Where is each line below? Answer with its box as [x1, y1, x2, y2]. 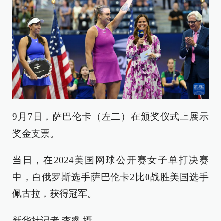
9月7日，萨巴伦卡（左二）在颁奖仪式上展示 [12, 111, 209, 122]
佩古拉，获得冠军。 [12, 188, 97, 199]
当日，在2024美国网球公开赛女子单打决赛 [12, 155, 209, 166]
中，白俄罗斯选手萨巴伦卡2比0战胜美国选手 [12, 172, 209, 183]
